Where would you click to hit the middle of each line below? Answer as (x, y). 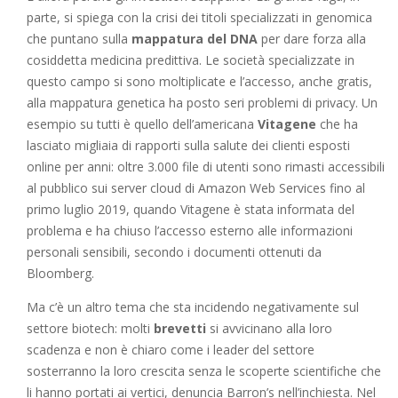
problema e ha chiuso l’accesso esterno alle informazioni (190, 231)
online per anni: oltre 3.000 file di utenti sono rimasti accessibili (206, 167)
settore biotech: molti (88, 328)
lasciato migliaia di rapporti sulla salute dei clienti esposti (188, 145)
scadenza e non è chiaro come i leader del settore (171, 350)
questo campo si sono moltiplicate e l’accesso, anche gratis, (199, 81)
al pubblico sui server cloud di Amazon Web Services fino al (196, 188)
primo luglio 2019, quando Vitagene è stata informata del (191, 209)
